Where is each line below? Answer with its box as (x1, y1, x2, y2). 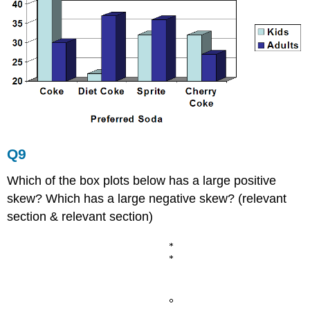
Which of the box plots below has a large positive (7, 173, 277, 188)
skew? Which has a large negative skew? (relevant (7, 191, 287, 206)
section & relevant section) (7, 209, 154, 224)
